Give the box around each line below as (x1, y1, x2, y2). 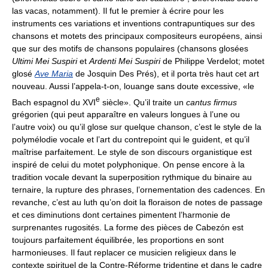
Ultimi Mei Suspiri (12, 56, 77, 66)
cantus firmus (186, 97, 237, 107)
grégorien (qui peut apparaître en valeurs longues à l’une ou (12, 109, 240, 120)
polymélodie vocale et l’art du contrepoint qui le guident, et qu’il (12, 135, 249, 145)
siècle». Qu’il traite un (100, 97, 186, 107)
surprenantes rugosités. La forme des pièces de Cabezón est (12, 223, 243, 233)
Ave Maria (35, 68, 73, 78)
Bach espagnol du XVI (12, 97, 96, 107)
